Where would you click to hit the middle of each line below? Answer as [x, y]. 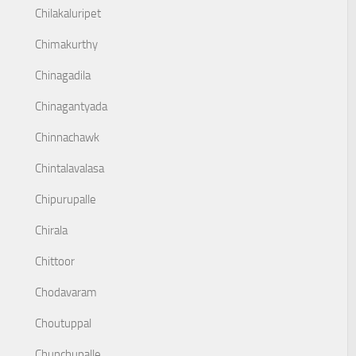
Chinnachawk [67, 137]
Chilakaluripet [68, 14]
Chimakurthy [66, 44]
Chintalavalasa [70, 168]
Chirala [51, 230]
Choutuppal [63, 323]
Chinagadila [63, 75]
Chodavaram [66, 292]
